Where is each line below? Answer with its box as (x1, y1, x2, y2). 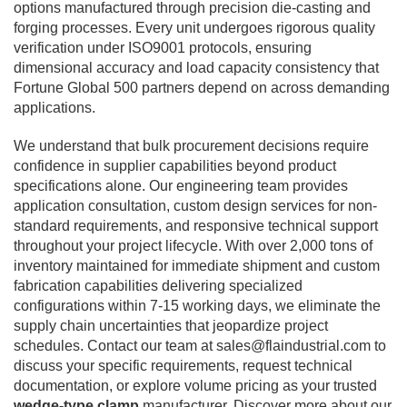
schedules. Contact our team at (14, 337, 216, 353)
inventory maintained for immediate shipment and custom (14, 257, 380, 273)
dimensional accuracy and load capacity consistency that (14, 59, 379, 75)
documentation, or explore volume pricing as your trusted (14, 377, 377, 393)
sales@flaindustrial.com (216, 337, 371, 353)
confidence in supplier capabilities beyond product (14, 157, 336, 174)
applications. (14, 99, 95, 115)
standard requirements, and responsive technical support (14, 217, 378, 233)
